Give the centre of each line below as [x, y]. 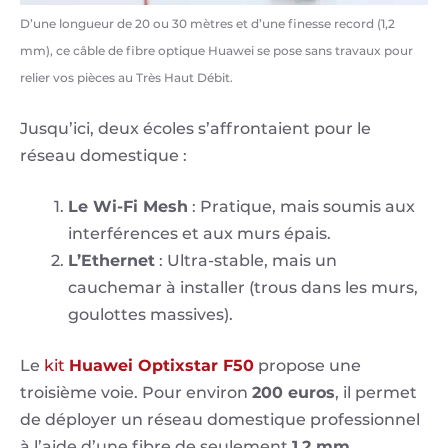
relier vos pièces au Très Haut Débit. [126, 77]
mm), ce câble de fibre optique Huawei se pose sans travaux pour [216, 50]
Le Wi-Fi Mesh [128, 206]
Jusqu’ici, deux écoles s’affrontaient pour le [195, 128]
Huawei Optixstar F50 [161, 365]
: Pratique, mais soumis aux [301, 206]
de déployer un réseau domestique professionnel [220, 419]
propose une [307, 365]
